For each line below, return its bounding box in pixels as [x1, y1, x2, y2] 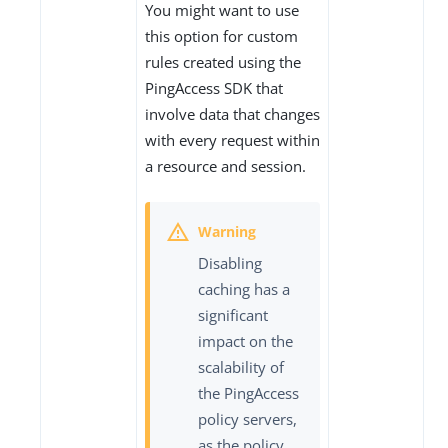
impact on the [198, 330, 293, 351]
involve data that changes [145, 104, 320, 125]
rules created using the [145, 52, 301, 73]
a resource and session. [145, 156, 306, 177]
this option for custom [145, 26, 298, 47]
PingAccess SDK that [145, 78, 283, 99]
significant [198, 304, 268, 325]
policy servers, [198, 408, 297, 429]
